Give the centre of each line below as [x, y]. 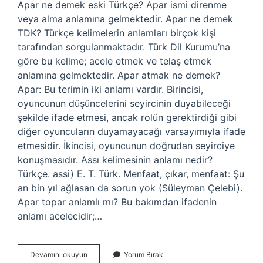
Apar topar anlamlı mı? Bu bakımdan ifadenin [117, 202]
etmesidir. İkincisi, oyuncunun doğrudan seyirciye [126, 146]
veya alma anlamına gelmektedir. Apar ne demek [125, 19]
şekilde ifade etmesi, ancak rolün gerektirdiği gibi [127, 117]
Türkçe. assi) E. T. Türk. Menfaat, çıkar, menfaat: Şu [131, 174]
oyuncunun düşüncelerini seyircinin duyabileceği [124, 103]
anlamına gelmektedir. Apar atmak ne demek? [119, 75]
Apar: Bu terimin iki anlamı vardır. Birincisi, [110, 89]
